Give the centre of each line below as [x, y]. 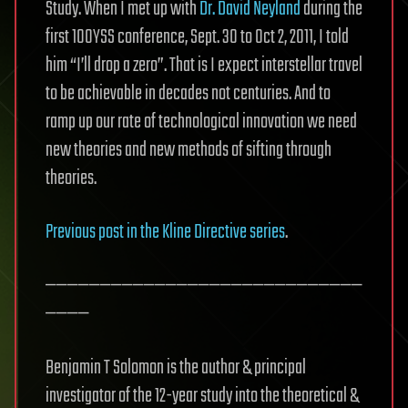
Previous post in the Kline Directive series [165, 232]
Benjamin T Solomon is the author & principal [176, 368]
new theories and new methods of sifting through [189, 150]
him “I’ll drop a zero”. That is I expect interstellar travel [204, 66]
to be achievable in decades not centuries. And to [188, 94]
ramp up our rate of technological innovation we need [201, 122]
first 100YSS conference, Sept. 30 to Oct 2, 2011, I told [197, 37]
